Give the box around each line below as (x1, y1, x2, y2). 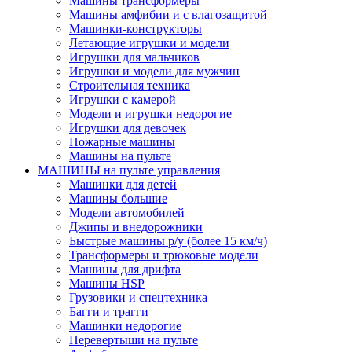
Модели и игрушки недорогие (69, 106, 232, 120)
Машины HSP (69, 276, 145, 290)
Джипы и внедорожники (69, 219, 203, 233)
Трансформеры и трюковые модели (69, 247, 258, 262)
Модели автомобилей (69, 205, 185, 219)
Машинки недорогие (69, 318, 181, 332)
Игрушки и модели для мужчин (69, 64, 240, 78)
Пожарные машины (69, 134, 175, 148)
